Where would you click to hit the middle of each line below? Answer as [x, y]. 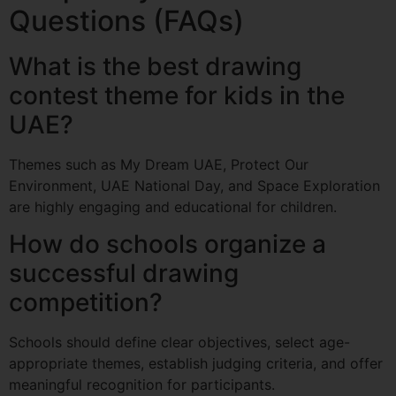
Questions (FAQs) [126, 21]
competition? [86, 303]
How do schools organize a [168, 244]
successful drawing [124, 274]
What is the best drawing [155, 67]
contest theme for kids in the [177, 96]
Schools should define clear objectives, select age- [179, 343]
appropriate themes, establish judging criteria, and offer [196, 364]
